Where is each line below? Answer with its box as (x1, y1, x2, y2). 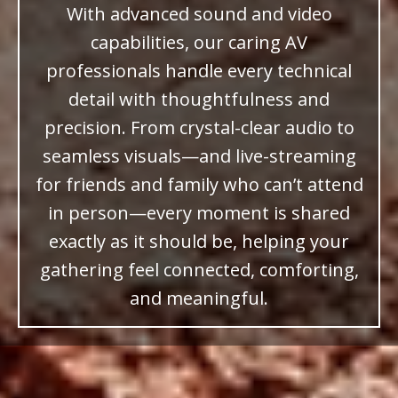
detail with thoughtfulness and (68, 87, 330, 112)
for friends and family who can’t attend (35, 172, 363, 197)
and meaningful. (130, 286, 268, 311)
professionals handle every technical (46, 59, 352, 84)
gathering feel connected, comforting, (39, 258, 359, 283)
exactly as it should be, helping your (49, 229, 349, 254)
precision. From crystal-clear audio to (44, 115, 354, 140)
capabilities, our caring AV (91, 30, 307, 55)
